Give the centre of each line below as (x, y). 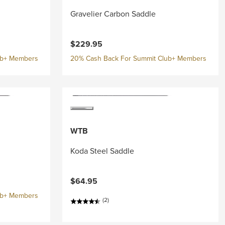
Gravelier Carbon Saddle (113, 14)
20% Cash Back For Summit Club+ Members (138, 59)
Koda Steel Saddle (102, 151)
